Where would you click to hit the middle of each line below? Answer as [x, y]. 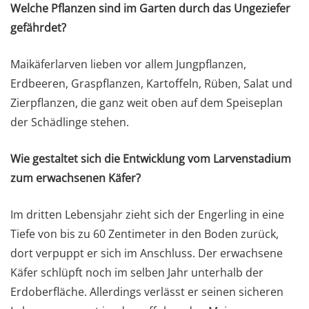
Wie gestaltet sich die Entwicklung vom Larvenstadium [151, 159]
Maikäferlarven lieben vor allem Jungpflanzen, [128, 64]
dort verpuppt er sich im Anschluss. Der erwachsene [147, 253]
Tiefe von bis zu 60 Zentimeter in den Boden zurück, [144, 234]
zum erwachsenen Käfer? [76, 178]
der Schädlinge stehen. [70, 122]
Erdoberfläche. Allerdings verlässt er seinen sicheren [147, 292]
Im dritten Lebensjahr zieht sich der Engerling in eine [147, 215]
